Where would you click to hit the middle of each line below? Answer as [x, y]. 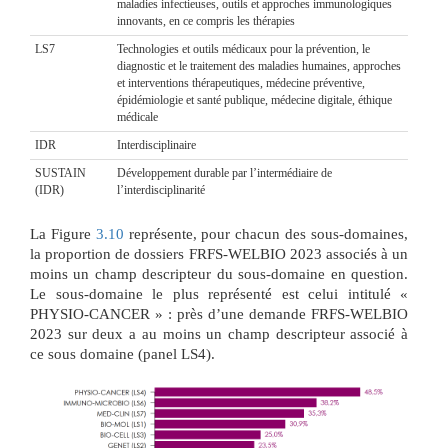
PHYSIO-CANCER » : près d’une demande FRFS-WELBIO [219, 313]
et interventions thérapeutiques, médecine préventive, [241, 82]
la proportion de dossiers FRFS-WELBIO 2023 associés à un [219, 253]
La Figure [63, 233]
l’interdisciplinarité [161, 189]
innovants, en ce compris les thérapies [206, 20]
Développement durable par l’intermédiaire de [224, 172]
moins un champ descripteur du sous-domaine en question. [219, 273]
